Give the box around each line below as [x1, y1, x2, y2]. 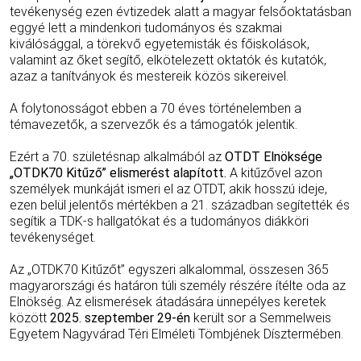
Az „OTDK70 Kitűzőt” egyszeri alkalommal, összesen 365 [10, 262, 329, 278]
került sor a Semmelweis [193, 310, 331, 326]
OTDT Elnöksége [225, 149, 322, 165]
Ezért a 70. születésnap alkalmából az [10, 149, 225, 165]
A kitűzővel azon [226, 165, 322, 181]
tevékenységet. [10, 230, 96, 246]
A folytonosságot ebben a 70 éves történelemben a [10, 101, 301, 117]
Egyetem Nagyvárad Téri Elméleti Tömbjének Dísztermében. [10, 326, 343, 342]
